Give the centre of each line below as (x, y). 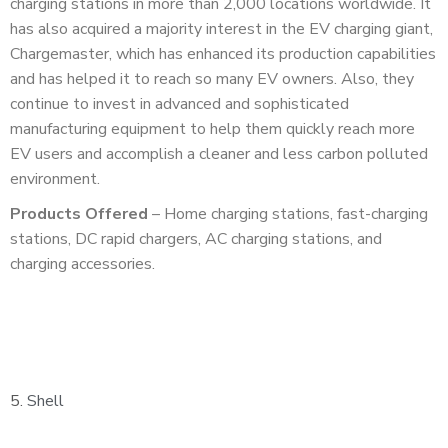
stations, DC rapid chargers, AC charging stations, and (196, 238)
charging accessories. (84, 263)
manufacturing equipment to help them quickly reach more (212, 128)
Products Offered (79, 213)
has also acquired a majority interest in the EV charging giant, (221, 28)
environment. (57, 178)
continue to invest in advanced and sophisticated (179, 103)
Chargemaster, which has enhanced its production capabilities (223, 53)
